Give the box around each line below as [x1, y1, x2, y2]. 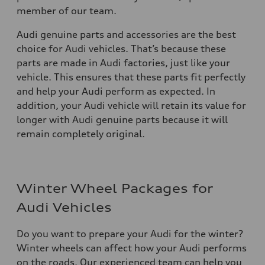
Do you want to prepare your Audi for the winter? [17, 228, 243, 240]
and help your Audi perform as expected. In [17, 85, 215, 97]
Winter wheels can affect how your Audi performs [17, 242, 247, 254]
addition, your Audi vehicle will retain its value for [17, 99, 246, 111]
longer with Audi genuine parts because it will [17, 114, 228, 125]
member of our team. [17, 5, 119, 17]
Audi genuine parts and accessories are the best [17, 28, 236, 40]
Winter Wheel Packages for [17, 181, 213, 196]
